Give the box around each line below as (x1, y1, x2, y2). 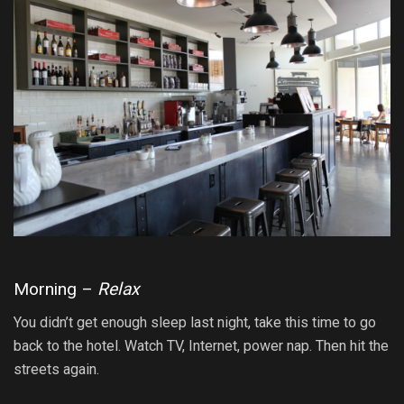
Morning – (14, 279, 97, 300)
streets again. (14, 360, 99, 378)
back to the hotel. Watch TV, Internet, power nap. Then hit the (14, 336, 389, 354)
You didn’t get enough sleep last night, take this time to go (14, 313, 376, 331)
